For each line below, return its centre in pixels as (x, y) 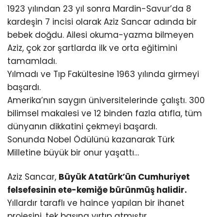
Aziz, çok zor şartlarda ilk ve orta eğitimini (92, 48)
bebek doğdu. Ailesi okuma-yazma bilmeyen (101, 35)
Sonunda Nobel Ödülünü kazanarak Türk (91, 140)
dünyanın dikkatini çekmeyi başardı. (82, 127)
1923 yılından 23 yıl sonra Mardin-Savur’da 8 (99, 9)
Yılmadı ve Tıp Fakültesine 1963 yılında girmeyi (103, 74)
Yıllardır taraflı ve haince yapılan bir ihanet (96, 203)
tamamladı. (32, 61)
